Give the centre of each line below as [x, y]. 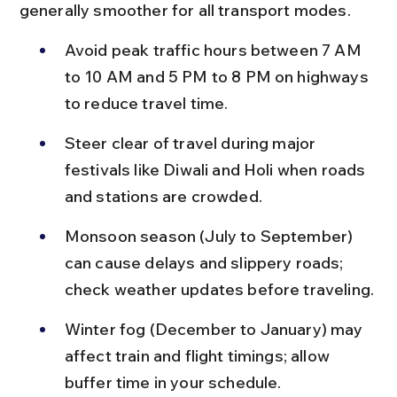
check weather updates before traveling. [219, 289]
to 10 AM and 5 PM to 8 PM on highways [218, 77]
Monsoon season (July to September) [210, 236]
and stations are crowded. [163, 196]
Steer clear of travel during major [192, 143]
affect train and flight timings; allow [199, 356]
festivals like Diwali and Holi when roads [217, 170]
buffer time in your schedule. [173, 382]
